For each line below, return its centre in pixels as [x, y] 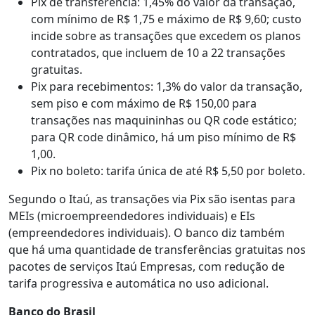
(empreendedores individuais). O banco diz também [147, 233]
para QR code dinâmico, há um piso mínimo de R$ [163, 137]
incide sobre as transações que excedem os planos [166, 36]
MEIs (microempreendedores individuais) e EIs [132, 216]
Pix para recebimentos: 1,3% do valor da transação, [167, 87]
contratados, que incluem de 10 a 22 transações [158, 53]
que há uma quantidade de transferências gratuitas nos [157, 250]
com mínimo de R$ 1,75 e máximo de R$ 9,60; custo [166, 19]
